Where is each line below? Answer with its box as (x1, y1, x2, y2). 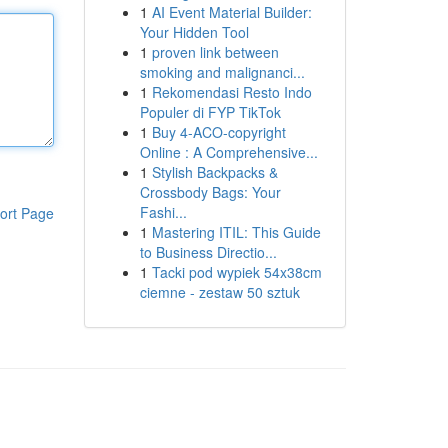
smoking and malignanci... (139, 62, 305, 82)
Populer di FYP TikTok (139, 102, 281, 122)
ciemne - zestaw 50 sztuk (139, 282, 300, 302)
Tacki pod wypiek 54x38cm (151, 262, 322, 282)
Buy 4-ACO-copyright (151, 122, 286, 142)
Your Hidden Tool (139, 22, 249, 42)
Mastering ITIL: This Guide (151, 222, 321, 242)
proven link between (151, 42, 279, 62)
